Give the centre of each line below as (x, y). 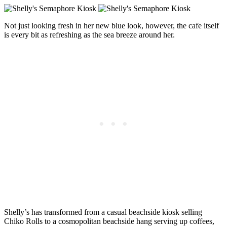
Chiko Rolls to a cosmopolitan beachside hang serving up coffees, (109, 221)
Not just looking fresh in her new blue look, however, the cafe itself (111, 26)
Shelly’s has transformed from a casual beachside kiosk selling (103, 212)
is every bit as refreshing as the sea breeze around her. (89, 35)
